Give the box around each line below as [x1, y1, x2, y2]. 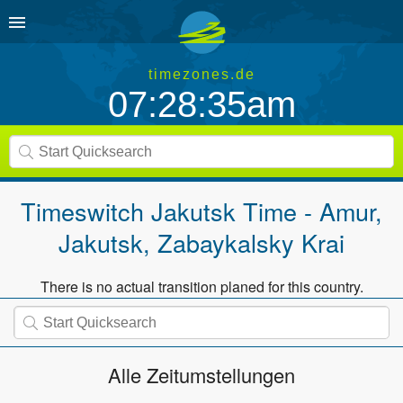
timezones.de [148, 67, 255, 82]
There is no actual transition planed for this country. [40, 276, 363, 297]
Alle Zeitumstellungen [108, 361, 295, 389]
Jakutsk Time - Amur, [151, 193, 382, 228]
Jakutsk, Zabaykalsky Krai [58, 225, 345, 260]
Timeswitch [21, 193, 151, 228]
